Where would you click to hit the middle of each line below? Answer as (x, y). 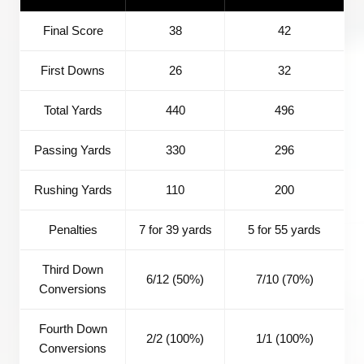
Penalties (73, 229)
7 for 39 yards (175, 229)
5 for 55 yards (284, 229)
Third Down (73, 269)
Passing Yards (73, 149)
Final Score (73, 30)
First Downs (73, 70)
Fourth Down (73, 328)
